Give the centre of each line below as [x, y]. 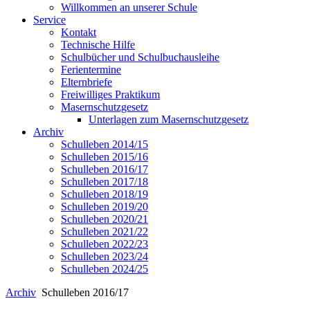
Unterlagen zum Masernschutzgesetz [168, 120]
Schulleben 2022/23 [104, 244]
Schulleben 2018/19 [104, 194]
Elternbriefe [86, 82]
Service [49, 20]
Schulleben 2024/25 [104, 269]
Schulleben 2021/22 [104, 232]
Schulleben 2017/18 [104, 182]
